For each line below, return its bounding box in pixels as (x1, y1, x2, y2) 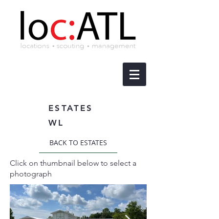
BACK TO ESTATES (49, 138, 107, 147)
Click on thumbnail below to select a (10, 158, 136, 168)
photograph (10, 169, 52, 178)
